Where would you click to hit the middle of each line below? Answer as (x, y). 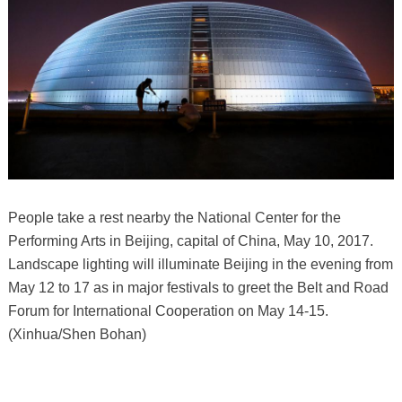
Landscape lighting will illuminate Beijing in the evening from (200, 265)
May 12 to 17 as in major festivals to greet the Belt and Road (198, 288)
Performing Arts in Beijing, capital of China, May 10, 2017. (190, 241)
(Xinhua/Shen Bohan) (77, 335)
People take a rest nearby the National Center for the (174, 218)
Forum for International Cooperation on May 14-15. (168, 311)
